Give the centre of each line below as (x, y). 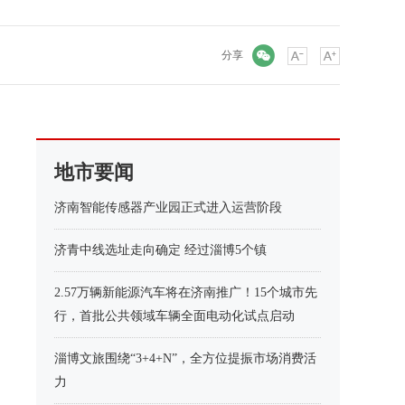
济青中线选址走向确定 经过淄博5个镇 (160, 250)
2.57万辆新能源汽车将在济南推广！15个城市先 (186, 292)
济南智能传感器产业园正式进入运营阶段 (168, 207)
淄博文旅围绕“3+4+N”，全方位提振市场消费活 (185, 358)
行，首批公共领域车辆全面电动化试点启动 (174, 316)
